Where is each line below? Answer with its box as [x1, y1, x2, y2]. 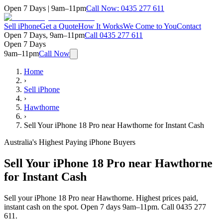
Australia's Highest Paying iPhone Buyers [4, 138, 135, 146]
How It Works [78, 22, 123, 30]
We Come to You [123, 22, 177, 30]
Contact [177, 22, 201, 30]
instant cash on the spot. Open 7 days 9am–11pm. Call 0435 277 [4, 202, 206, 211]
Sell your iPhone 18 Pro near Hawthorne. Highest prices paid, [4, 193, 198, 202]
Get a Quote [40, 22, 78, 30]
